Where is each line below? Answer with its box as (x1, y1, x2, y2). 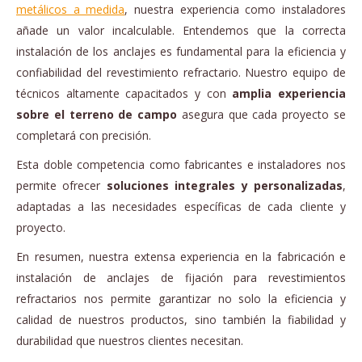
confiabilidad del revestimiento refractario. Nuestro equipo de (16, 64, 346, 80)
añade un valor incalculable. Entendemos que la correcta (16, 22, 346, 38)
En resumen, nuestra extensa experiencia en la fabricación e (16, 248, 346, 264)
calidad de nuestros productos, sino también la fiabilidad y (16, 311, 346, 327)
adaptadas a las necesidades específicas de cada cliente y (16, 198, 346, 214)
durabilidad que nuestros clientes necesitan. (16, 332, 243, 348)
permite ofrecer (16, 177, 107, 193)
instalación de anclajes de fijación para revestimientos (16, 269, 346, 285)
